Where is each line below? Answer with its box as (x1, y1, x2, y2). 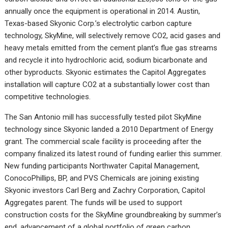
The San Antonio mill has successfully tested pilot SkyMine (5, 112, 202, 122)
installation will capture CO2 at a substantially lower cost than (5, 80, 210, 90)
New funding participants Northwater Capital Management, (5, 161, 200, 171)
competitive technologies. (5, 92, 91, 102)
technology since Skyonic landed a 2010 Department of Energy (5, 125, 214, 134)
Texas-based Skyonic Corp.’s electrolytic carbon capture (5, 19, 192, 28)
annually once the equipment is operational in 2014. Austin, (5, 7, 201, 16)
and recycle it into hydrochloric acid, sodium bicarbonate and (5, 55, 208, 65)
